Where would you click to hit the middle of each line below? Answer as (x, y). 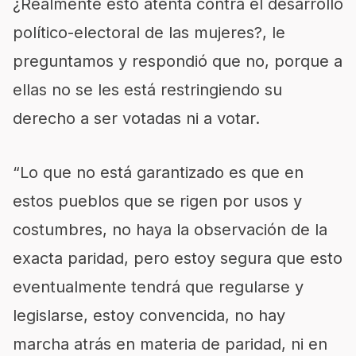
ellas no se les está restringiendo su (147, 90)
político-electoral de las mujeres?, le (149, 33)
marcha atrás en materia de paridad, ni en (170, 344)
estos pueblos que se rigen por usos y (157, 201)
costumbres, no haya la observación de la (170, 230)
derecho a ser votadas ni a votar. (136, 118)
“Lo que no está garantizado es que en (158, 172)
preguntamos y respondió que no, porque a (178, 61)
